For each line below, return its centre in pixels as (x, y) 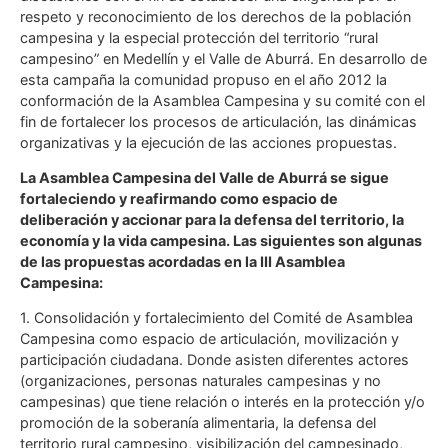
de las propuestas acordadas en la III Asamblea (182, 261)
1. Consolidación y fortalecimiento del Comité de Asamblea (216, 318)
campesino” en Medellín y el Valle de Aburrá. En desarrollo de (223, 58)
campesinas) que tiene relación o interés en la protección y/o (222, 402)
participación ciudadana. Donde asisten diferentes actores (214, 360)
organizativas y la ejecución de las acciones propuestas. (208, 142)
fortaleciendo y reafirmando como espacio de (179, 198)
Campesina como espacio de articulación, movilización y (209, 339)
